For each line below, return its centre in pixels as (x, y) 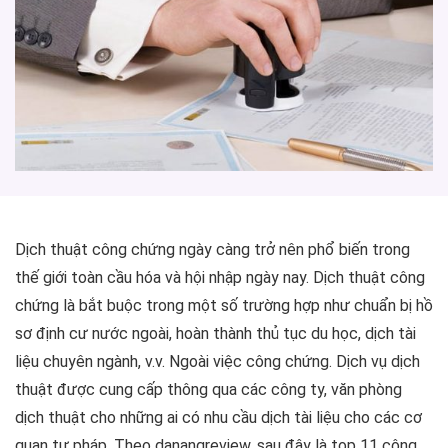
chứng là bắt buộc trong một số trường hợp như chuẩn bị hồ (224, 306)
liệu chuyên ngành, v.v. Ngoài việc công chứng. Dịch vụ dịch (217, 362)
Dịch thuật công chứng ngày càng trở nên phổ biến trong (212, 250)
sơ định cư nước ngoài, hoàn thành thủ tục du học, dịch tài (215, 334)
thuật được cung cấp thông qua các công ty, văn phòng (208, 390)
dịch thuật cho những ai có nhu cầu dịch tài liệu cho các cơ (218, 418)
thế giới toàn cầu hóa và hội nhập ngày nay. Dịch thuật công (220, 278)
